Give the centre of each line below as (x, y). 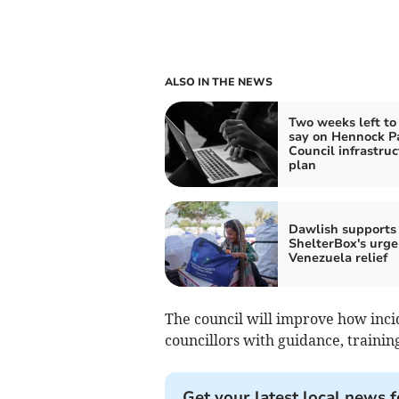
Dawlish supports (342, 230)
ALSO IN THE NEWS (218, 82)
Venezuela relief (338, 258)
